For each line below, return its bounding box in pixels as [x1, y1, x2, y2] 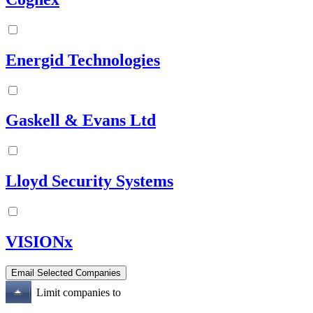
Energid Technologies [6, 50, 160, 69]
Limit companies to [36, 286, 121, 298]
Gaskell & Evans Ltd [6, 111, 156, 130]
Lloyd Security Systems [6, 172, 173, 191]
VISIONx [6, 233, 73, 252]
